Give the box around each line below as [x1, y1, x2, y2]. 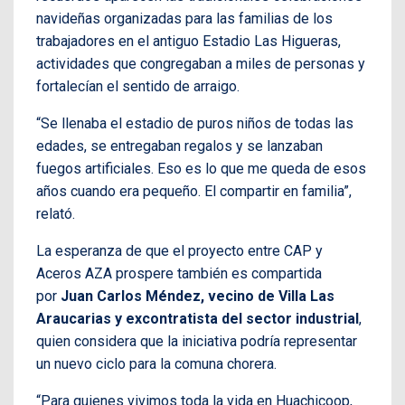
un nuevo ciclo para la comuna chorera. [36, 355, 277, 373]
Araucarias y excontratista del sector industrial [36, 310, 359, 328]
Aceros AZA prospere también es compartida [36, 265, 322, 283]
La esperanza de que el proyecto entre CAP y [36, 242, 323, 260]
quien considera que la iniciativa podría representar [36, 333, 357, 351]
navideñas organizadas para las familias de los [36, 10, 333, 28]
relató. [36, 205, 75, 223]
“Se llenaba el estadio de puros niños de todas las [36, 115, 353, 133]
